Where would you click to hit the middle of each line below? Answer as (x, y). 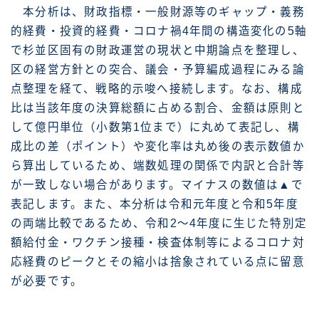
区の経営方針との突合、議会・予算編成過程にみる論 (158, 70)
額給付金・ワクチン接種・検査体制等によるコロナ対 (158, 243)
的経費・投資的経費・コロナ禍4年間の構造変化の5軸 (159, 31)
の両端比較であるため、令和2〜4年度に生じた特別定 (159, 224)
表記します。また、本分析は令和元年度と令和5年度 (155, 204)
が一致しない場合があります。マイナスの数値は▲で (157, 185)
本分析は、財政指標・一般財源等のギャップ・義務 (158, 12)
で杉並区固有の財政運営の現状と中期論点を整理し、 (158, 51)
